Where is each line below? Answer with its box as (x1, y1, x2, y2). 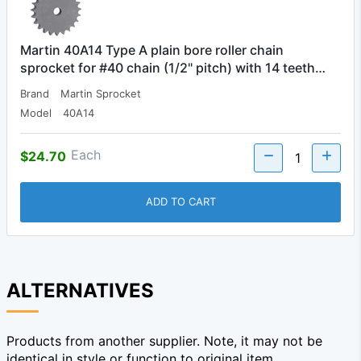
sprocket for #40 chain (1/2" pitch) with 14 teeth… (20, 59, 326, 76)
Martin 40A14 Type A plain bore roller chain (20, 41, 284, 58)
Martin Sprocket (60, 86, 141, 100)
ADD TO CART (145, 195, 216, 209)
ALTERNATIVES (6, 278, 154, 302)
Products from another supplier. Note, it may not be (6, 332, 322, 349)
